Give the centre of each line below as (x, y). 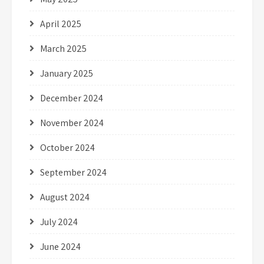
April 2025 (61, 24)
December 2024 (72, 98)
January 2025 (67, 73)
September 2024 (73, 172)
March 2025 (63, 48)
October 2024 (67, 147)
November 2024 (72, 123)
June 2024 (60, 246)
